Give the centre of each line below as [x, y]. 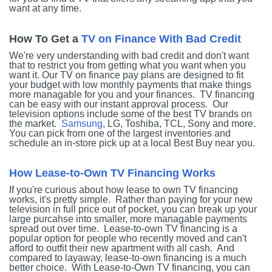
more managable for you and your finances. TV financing [132, 94]
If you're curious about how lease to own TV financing [124, 190]
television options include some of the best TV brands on [131, 114]
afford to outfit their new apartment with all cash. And [122, 248]
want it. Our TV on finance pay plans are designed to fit [126, 75]
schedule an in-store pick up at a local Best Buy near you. [134, 143]
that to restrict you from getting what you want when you [127, 65]
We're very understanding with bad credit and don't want [129, 55]
